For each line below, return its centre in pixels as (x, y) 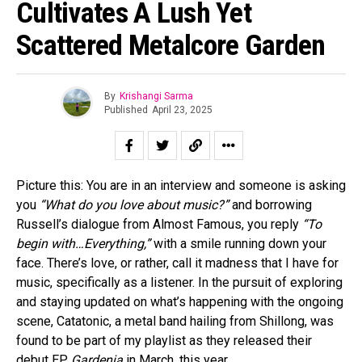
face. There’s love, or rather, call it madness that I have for (177, 263)
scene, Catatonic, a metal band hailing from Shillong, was (175, 321)
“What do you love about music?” (136, 205)
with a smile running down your (240, 244)
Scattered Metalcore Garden (171, 45)
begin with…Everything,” (85, 244)
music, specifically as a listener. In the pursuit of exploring (179, 282)
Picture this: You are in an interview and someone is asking (181, 185)
